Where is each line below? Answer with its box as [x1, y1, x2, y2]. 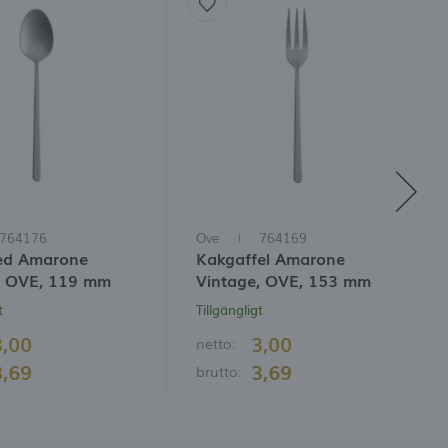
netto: [195, 332, 239, 353]
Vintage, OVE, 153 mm [195, 268, 371, 293]
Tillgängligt [195, 300, 263, 320]
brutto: [195, 360, 245, 381]
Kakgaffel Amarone [195, 246, 345, 271]
